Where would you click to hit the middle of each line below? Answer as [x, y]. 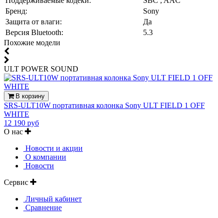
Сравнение [43, 207]
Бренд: [16, 11]
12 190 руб [21, 123]
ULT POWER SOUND [41, 69]
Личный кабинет [53, 199]
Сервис [17, 182]
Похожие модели [32, 42]
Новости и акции [53, 148]
